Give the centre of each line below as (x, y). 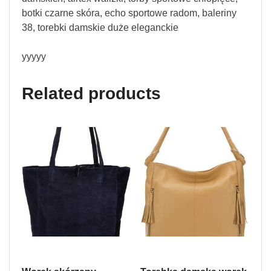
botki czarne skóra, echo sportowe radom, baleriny (129, 13)
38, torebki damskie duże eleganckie (100, 27)
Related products (91, 93)
